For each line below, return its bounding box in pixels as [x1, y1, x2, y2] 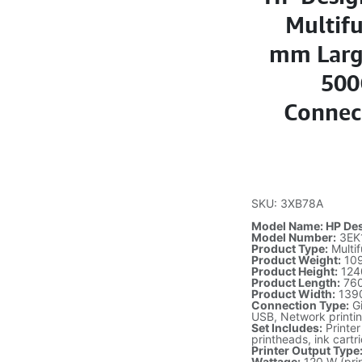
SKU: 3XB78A [251, 196, 324, 210]
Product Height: [251, 264, 339, 278]
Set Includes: [251, 321, 323, 335]
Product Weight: [251, 253, 342, 267]
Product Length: [251, 276, 341, 289]
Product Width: [251, 287, 336, 301]
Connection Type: [251, 298, 350, 312]
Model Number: [251, 230, 337, 244]
